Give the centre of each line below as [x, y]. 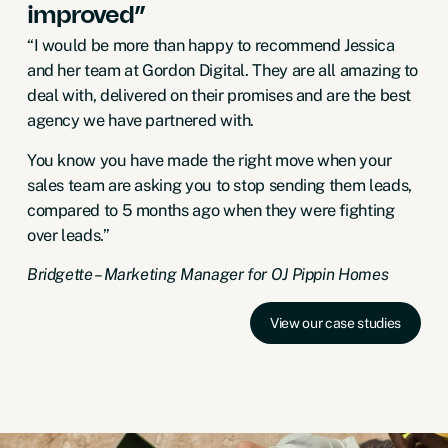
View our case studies [335, 322]
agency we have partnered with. [140, 120]
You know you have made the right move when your [209, 159]
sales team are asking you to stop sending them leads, [219, 184]
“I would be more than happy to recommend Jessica [210, 45]
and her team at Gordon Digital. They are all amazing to [222, 70]
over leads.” [68, 234]
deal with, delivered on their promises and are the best [219, 95]
